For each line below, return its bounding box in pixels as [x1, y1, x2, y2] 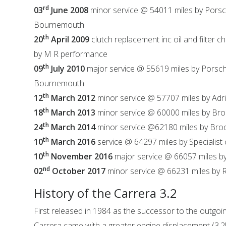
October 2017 [50, 165, 106, 177]
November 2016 [49, 151, 113, 162]
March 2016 [49, 136, 96, 147]
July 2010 [49, 63, 85, 74]
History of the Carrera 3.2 [34, 185, 178, 201]
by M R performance [34, 48, 108, 60]
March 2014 [49, 122, 96, 133]
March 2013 [49, 107, 96, 118]
